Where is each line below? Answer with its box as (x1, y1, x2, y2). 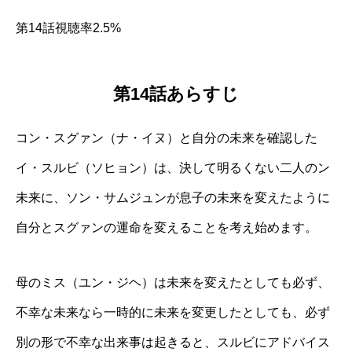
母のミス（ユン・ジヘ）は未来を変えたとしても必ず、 (16, 276, 330, 290)
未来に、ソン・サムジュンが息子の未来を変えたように (16, 191, 330, 205)
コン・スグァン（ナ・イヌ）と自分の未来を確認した (16, 131, 317, 145)
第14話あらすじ (113, 84, 239, 104)
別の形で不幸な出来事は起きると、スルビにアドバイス (16, 335, 330, 350)
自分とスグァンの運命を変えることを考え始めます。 (16, 221, 317, 235)
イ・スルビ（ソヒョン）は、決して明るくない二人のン (16, 161, 330, 175)
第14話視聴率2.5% (16, 20, 121, 35)
